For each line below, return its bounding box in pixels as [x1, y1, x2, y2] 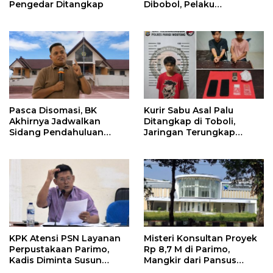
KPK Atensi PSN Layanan [9, 232, 121, 244]
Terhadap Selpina [9, 138, 89, 149]
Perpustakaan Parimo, [9, 243, 109, 255]
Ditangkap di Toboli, [144, 116, 235, 127]
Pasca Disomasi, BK [9, 105, 97, 116]
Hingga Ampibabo [144, 138, 226, 149]
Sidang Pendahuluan [9, 127, 104, 138]
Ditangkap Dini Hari [144, 10, 232, 21]
